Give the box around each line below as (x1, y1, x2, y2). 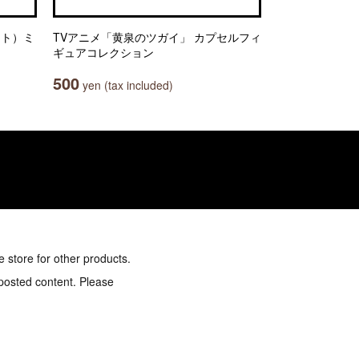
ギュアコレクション (53, 44, 154, 60)
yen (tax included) (79, 77, 173, 93)
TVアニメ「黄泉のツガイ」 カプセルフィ (53, 29, 261, 45)
